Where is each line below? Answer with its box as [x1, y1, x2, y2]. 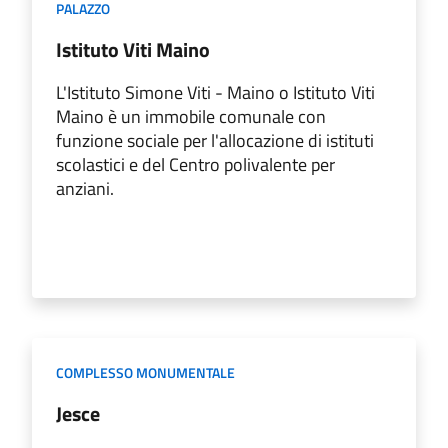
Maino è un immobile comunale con [56, 102, 326, 130]
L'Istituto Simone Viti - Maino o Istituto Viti [56, 78, 375, 106]
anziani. [56, 174, 114, 202]
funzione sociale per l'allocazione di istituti [56, 126, 374, 154]
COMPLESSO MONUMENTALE [56, 361, 235, 383]
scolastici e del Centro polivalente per [56, 150, 335, 178]
